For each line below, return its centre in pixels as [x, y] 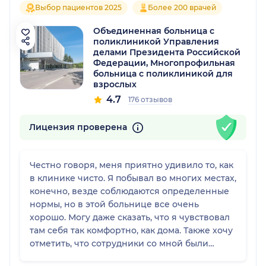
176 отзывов [150, 100]
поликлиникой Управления [156, 42]
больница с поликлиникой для [163, 74]
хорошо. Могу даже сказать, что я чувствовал [130, 217]
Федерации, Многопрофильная [164, 63]
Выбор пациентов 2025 [78, 8]
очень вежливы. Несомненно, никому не [121, 256]
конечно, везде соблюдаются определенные [129, 191]
